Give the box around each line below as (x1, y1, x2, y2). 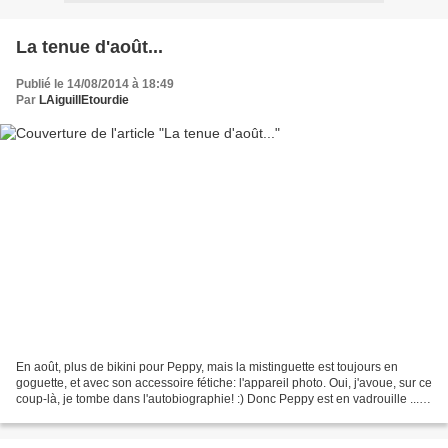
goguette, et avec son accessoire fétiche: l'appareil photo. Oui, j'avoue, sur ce (16, 376, 432, 391)
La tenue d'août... (16, 36, 163, 57)
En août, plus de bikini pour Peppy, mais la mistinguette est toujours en (16, 360, 398, 375)
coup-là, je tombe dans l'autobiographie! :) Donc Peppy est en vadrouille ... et (16, 392, 432, 407)
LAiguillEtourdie (39, 92, 129, 107)
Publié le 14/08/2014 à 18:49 (16, 76, 174, 91)
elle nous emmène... (16, 408, 126, 423)
